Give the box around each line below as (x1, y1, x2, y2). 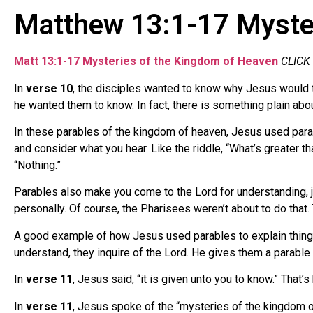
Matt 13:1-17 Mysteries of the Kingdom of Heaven (14, 54, 278, 68)
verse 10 (26, 81, 73, 95)
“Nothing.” (14, 158, 61, 172)
